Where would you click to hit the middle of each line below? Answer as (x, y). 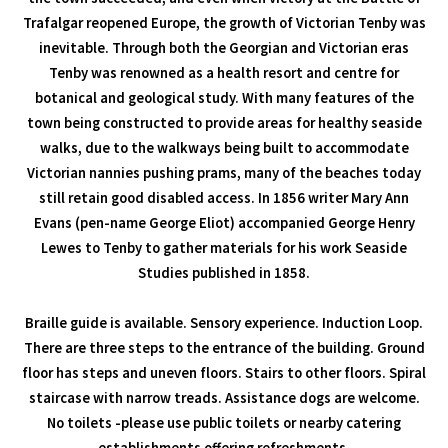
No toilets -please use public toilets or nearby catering (224, 423)
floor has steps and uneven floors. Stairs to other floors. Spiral (224, 373)
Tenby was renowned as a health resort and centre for (224, 73)
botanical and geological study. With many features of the (224, 98)
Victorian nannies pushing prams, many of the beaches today (224, 173)
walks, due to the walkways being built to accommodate (224, 148)
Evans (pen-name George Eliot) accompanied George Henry (224, 223)
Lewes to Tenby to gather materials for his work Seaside (224, 248)
